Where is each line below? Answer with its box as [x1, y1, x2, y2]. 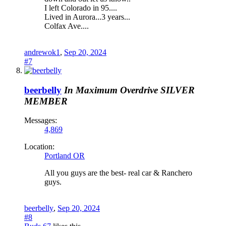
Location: [24, 142, 54, 151]
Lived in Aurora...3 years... [44, 12, 130, 21]
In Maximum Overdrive [64, 84, 158, 95]
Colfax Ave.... [44, 21, 89, 30]
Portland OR [44, 151, 85, 160]
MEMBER [24, 95, 68, 106]
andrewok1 [24, 47, 60, 56]
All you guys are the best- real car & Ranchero [44, 168, 192, 178]
